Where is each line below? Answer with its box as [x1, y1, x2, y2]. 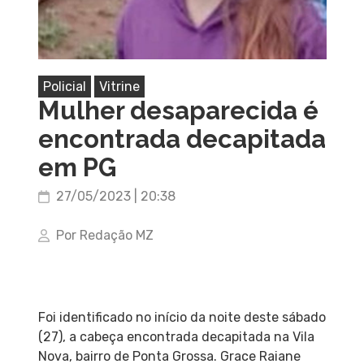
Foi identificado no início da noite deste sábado [37, 310, 326, 326]
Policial [42, 79, 86, 95]
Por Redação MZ [55, 227, 154, 244]
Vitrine [98, 79, 140, 95]
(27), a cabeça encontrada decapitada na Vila [37, 329, 314, 345]
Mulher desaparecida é [37, 96, 318, 126]
